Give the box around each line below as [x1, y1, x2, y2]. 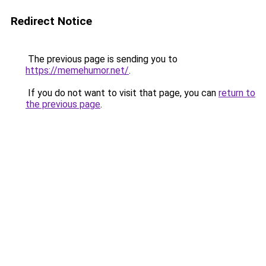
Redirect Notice [11, 14, 92, 28]
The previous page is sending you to [26, 53, 178, 65]
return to [218, 87, 255, 99]
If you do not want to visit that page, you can [26, 87, 218, 99]
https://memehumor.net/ [26, 65, 129, 76]
